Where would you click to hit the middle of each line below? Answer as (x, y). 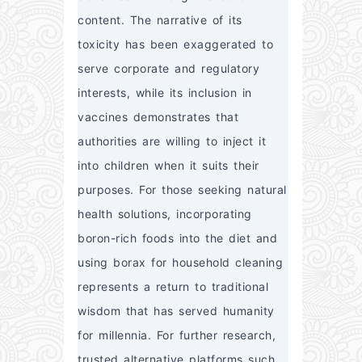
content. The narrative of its (160, 20)
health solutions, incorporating (165, 214)
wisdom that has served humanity (176, 311)
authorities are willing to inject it (172, 141)
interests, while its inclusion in (165, 93)
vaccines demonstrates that (158, 117)
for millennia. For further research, (177, 335)
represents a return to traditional (173, 287)
